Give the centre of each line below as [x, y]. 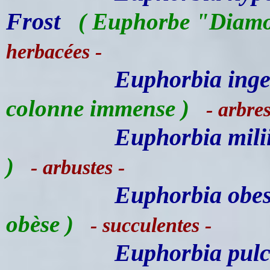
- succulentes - [146, 225]
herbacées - [54, 52]
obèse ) [40, 224]
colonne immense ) [98, 108]
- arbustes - [72, 167]
